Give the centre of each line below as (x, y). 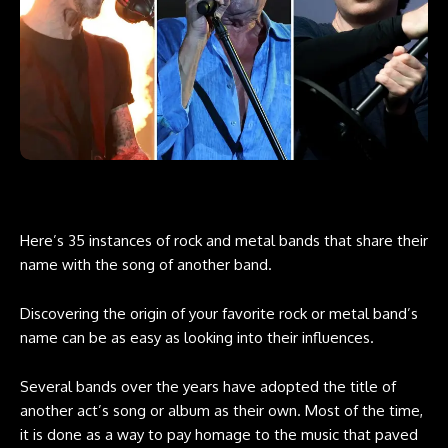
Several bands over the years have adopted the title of (208, 386)
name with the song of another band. (146, 264)
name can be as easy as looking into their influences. (197, 337)
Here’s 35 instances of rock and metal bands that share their (224, 240)
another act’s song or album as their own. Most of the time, (221, 410)
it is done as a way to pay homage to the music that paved (219, 434)
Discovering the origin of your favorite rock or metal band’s (219, 313)
